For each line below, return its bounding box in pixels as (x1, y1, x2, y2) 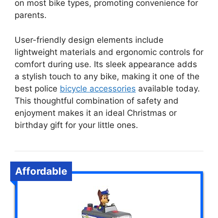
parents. (15, 10, 47, 20)
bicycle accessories (60, 83, 136, 93)
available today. (136, 83, 200, 93)
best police (15, 83, 60, 93)
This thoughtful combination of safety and (15, 95, 179, 106)
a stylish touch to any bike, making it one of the (15, 71, 200, 81)
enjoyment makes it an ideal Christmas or (15, 108, 177, 118)
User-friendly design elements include (15, 35, 163, 45)
